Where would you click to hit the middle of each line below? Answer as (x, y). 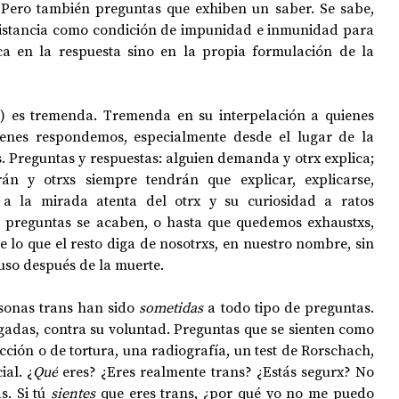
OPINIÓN (107, 62)
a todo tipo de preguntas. (291, 307)
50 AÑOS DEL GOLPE (215, 62)
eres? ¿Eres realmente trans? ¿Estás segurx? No (216, 371)
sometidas (174, 307)
